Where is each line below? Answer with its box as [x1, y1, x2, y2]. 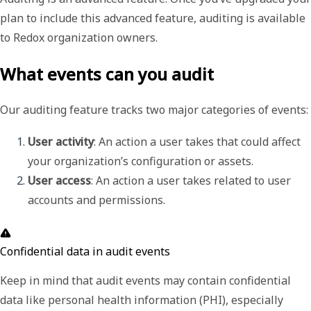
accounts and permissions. [28, 192, 168, 208]
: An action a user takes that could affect [94, 134, 301, 150]
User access [28, 173, 91, 189]
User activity [28, 134, 94, 150]
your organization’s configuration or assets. [28, 153, 256, 169]
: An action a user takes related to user [91, 173, 291, 189]
